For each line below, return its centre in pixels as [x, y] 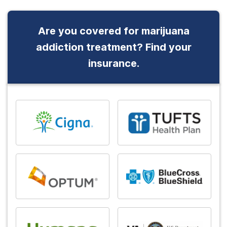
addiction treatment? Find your [113, 47]
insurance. [113, 63]
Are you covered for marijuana [113, 31]
